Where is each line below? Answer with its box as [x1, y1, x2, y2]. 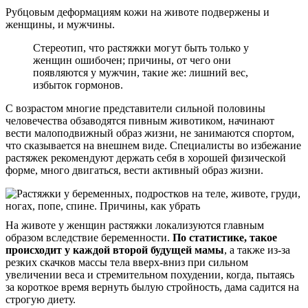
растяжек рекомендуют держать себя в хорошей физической [5, 151, 286, 164]
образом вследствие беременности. [5, 231, 173, 243]
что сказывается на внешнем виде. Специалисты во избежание [5, 139, 301, 151]
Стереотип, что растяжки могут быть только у [33, 41, 249, 54]
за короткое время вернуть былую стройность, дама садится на [5, 280, 299, 293]
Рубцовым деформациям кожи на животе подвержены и [5, 5, 269, 18]
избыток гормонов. [33, 78, 123, 91]
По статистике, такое [173, 231, 277, 243]
